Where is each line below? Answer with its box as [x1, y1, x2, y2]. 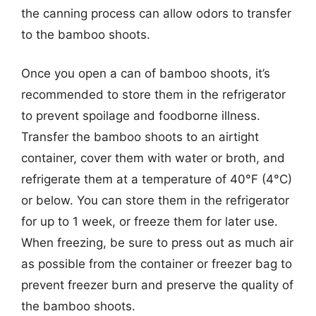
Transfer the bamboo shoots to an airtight [21, 130, 259, 144]
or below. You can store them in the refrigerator [21, 193, 289, 207]
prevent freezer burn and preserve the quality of [21, 278, 293, 292]
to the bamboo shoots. [21, 27, 150, 42]
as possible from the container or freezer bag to [21, 257, 292, 271]
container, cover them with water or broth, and [21, 151, 285, 165]
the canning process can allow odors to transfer [21, 6, 291, 20]
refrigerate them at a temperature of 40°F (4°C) [21, 172, 292, 186]
